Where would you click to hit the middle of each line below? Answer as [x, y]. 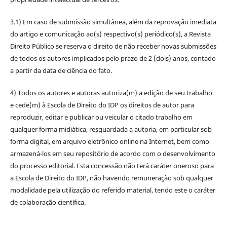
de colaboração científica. [48, 202]
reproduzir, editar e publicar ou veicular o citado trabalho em [101, 117]
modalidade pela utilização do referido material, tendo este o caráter [112, 190]
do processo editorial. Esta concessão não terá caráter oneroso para [112, 166]
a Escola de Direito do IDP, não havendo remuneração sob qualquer [111, 178]
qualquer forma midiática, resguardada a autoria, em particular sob [111, 129]
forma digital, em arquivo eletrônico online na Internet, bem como [109, 142]
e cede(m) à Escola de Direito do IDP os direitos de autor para [102, 105]
